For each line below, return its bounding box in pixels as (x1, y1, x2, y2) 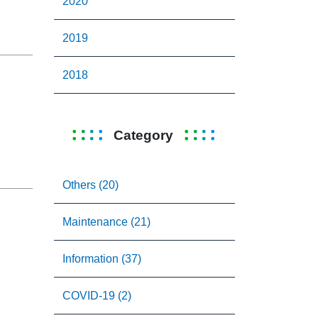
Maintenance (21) (62, 216, 150, 228)
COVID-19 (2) (62, 290, 131, 302)
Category (113, 127, 173, 143)
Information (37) (62, 253, 141, 265)
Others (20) (62, 179, 119, 191)
